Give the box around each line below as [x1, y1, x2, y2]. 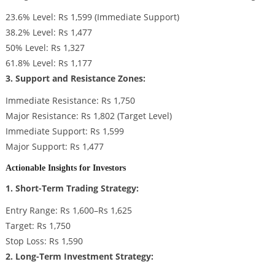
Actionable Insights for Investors [5, 162, 126, 172]
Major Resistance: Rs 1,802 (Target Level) [5, 110, 172, 122]
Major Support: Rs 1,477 [5, 141, 104, 153]
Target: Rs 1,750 [5, 219, 71, 231]
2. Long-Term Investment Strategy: [5, 250, 153, 262]
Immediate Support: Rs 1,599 [5, 125, 124, 137]
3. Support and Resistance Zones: [5, 72, 145, 85]
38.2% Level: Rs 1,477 [5, 26, 92, 39]
